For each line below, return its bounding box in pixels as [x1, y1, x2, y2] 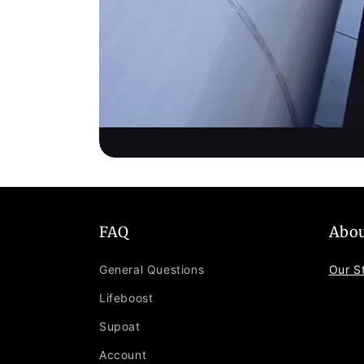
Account [99, 347, 147, 362]
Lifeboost [99, 290, 154, 305]
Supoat [99, 318, 141, 333]
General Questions [99, 262, 205, 276]
